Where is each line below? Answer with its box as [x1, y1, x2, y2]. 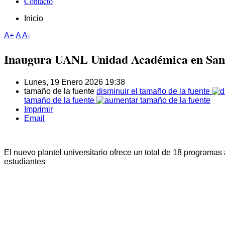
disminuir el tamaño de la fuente [96, 87, 210, 96]
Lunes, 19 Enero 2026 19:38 [24, 78, 125, 87]
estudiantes [4, 157, 45, 166]
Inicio [24, 14, 43, 23]
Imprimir [24, 105, 53, 114]
